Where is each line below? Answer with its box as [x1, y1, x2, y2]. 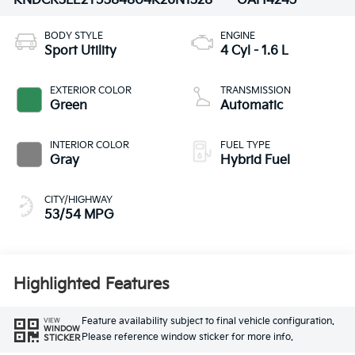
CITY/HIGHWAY [44, 194, 113, 207]
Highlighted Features [13, 275, 170, 295]
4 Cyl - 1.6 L [220, 44, 288, 59]
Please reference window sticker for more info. [81, 330, 293, 343]
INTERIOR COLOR [50, 139, 130, 152]
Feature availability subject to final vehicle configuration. [81, 315, 334, 327]
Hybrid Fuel [220, 153, 290, 169]
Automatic [220, 98, 283, 114]
